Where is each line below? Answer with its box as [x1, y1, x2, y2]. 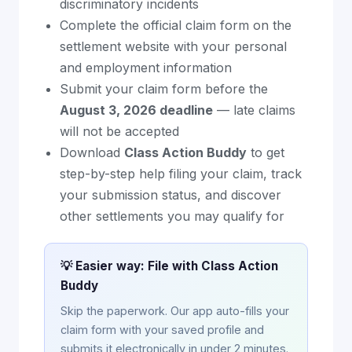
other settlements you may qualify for [60, 208, 284, 224]
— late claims [213, 102, 295, 118]
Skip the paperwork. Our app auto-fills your [60, 304, 289, 317]
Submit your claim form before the [60, 81, 268, 97]
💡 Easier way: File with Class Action [60, 258, 278, 273]
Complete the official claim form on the [60, 17, 291, 33]
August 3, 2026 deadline [60, 102, 213, 118]
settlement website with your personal [60, 38, 287, 54]
